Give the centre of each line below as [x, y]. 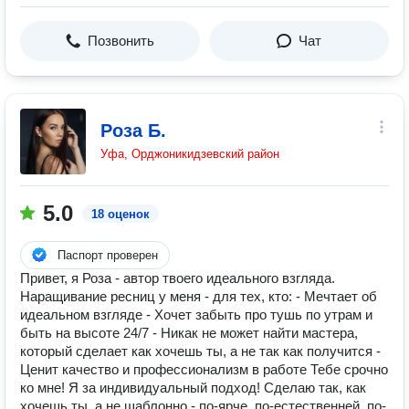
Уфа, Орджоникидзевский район [190, 154]
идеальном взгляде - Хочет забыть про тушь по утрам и [196, 315]
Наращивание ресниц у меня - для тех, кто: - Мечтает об [199, 296]
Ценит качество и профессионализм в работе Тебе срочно [204, 369]
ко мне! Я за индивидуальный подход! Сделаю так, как [193, 388]
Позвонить [121, 41]
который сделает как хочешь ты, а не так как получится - [200, 351]
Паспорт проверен [108, 255]
